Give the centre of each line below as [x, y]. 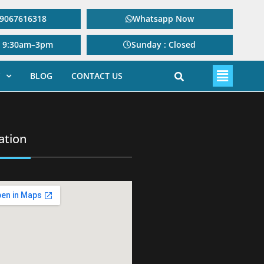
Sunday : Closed [164, 44]
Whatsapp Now [163, 19]
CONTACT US [97, 76]
